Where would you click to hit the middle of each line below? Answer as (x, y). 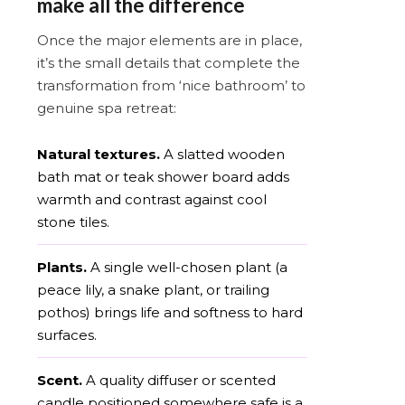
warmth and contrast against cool (152, 199)
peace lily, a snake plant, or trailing (153, 289)
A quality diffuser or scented (179, 380)
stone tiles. (73, 221)
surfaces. (67, 334)
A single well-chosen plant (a (187, 267)
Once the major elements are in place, (170, 40)
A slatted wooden (222, 154)
